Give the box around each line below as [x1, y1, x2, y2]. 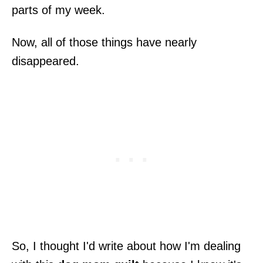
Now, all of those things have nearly [12, 35, 197, 49]
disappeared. [12, 54, 79, 68]
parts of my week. [12, 3, 105, 16]
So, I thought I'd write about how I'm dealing [12, 239, 241, 252]
